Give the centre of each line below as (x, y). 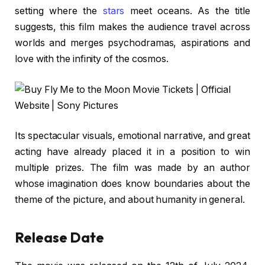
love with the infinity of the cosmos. (92, 59)
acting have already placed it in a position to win (132, 152)
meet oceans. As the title (187, 11)
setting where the (59, 11)
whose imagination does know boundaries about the (132, 184)
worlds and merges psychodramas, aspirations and (132, 43)
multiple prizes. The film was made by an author (132, 168)
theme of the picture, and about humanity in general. (130, 200)
